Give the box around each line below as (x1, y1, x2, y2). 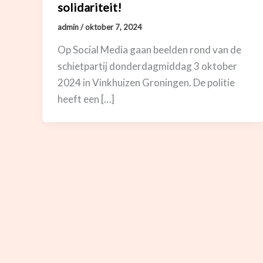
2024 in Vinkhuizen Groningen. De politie (57, 76, 235, 89)
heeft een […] (57, 92, 114, 105)
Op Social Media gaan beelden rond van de (57, 43, 241, 56)
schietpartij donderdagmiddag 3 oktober (57, 59, 237, 72)
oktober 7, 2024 (85, 22, 142, 32)
